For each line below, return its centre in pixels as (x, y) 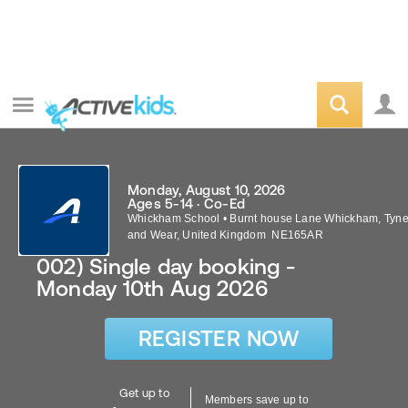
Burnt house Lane (276, 219)
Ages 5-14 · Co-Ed (187, 204)
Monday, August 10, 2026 (207, 190)
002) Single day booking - (166, 266)
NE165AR (296, 235)
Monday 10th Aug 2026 (152, 288)
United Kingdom (224, 235)
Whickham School (174, 219)
